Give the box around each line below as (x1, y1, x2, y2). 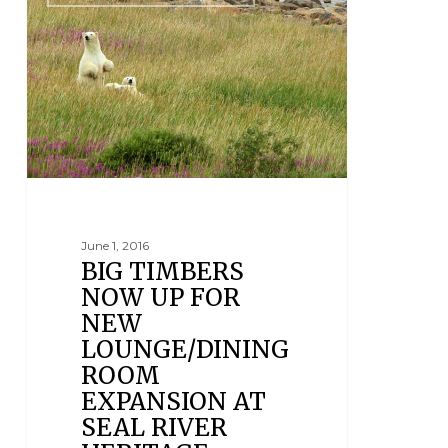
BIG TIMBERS (81, 255, 245, 287)
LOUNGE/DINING (81, 333, 290, 365)
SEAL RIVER (81, 411, 228, 443)
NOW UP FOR (81, 281, 241, 313)
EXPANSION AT (81, 385, 267, 417)
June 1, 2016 (81, 237, 150, 253)
